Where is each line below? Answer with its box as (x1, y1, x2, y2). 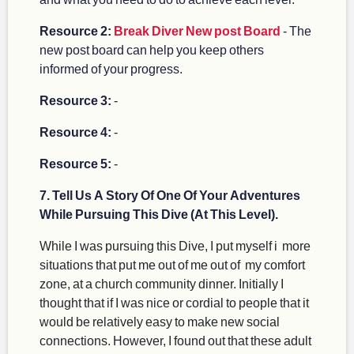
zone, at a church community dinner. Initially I (40, 276, 284, 292)
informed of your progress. (40, 61, 183, 77)
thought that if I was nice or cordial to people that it (40, 295, 309, 311)
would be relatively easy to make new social (40, 314, 280, 330)
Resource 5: (40, 156, 114, 171)
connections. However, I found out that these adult (40, 333, 311, 348)
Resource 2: (40, 23, 114, 39)
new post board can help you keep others (40, 42, 264, 58)
